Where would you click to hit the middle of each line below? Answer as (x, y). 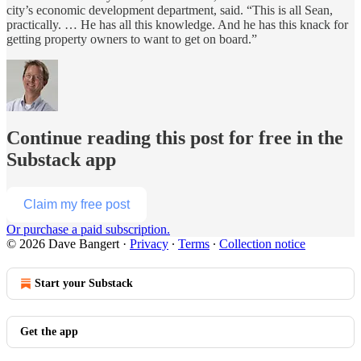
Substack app (61, 159)
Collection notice (262, 243)
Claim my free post (77, 204)
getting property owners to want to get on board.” (132, 39)
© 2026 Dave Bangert (63, 243)
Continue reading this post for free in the (175, 137)
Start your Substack (84, 283)
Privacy (149, 243)
